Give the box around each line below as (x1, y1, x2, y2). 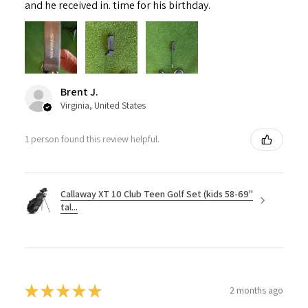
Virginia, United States (60, 98, 146, 111)
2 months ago (230, 284, 283, 296)
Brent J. (60, 84, 98, 99)
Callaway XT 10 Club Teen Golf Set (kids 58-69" (60, 187, 253, 200)
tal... (60, 200, 78, 213)
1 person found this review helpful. (25, 133, 159, 145)
